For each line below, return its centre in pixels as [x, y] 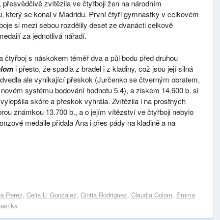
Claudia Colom [151, 194]
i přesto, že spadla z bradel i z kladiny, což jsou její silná [103, 68]
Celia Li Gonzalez [51, 194]
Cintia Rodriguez [104, 194]
